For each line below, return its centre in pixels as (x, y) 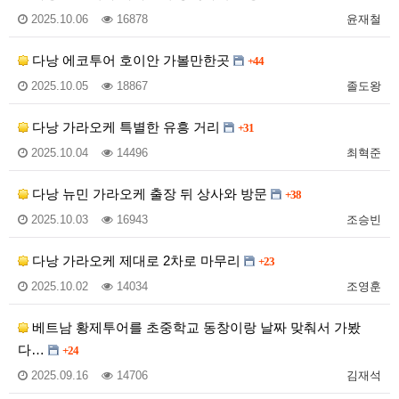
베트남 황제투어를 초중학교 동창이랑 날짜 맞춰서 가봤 (195, 328)
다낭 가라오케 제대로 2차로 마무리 (136, 261)
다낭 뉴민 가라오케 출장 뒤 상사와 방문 (150, 194)
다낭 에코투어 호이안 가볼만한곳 (131, 61)
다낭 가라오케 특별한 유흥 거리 (126, 127)
